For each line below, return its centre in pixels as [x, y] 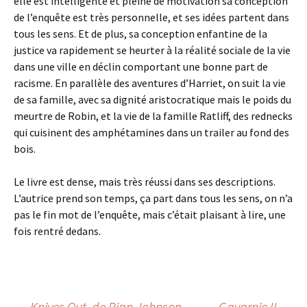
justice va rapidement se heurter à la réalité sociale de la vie [152, 50]
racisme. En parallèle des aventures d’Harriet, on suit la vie [150, 83]
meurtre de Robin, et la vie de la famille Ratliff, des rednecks [153, 116]
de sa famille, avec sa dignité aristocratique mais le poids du [152, 99]
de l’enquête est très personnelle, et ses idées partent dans [151, 17]
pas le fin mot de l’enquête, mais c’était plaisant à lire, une [150, 214]
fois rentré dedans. [57, 231]
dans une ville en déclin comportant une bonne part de [141, 66]
